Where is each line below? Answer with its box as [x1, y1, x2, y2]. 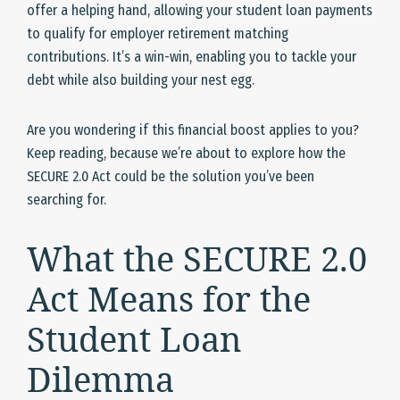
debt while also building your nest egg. [27, 71, 254, 89]
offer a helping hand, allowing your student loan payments [27, 2, 372, 20]
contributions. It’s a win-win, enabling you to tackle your [27, 48, 356, 66]
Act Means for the [27, 275, 311, 322]
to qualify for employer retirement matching [27, 25, 288, 43]
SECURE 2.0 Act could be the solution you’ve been [27, 168, 314, 186]
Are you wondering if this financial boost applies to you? [27, 121, 359, 139]
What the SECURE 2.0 [27, 235, 367, 282]
